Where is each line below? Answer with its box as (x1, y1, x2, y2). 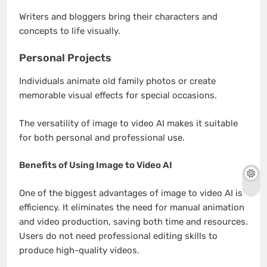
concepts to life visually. (19, 26, 120, 37)
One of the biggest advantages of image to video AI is (19, 187, 243, 198)
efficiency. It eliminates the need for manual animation (19, 201, 244, 213)
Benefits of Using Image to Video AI (19, 160, 172, 171)
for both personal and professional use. (19, 132, 185, 143)
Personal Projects (19, 51, 111, 64)
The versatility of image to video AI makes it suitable (19, 117, 238, 129)
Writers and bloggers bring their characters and (19, 11, 218, 23)
